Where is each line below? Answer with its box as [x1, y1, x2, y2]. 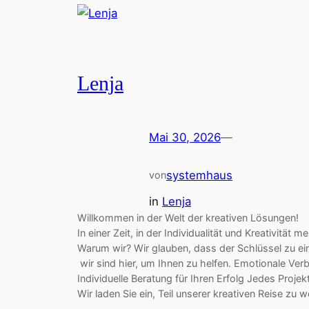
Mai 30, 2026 [149, 130, 221, 144]
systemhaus [166, 168, 232, 182]
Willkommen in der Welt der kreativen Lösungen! [77, 212, 299, 224]
